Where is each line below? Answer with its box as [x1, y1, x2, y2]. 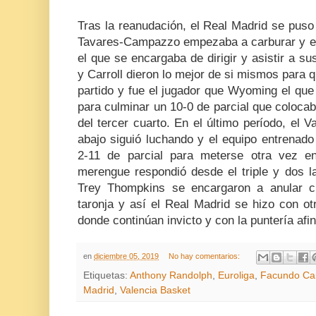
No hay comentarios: [168, 252, 242, 261]
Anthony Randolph [130, 269, 212, 281]
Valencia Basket [120, 284, 190, 296]
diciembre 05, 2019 [94, 252, 159, 261]
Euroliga [218, 269, 255, 281]
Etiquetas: [83, 269, 130, 281]
